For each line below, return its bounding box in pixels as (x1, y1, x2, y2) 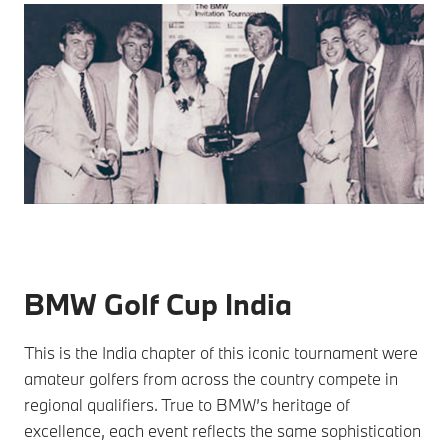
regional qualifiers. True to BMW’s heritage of (24, 393, 350, 415)
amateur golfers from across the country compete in (24, 367, 398, 389)
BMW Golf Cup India (24, 284, 292, 323)
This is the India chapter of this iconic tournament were (24, 341, 418, 363)
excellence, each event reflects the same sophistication (24, 419, 421, 441)
